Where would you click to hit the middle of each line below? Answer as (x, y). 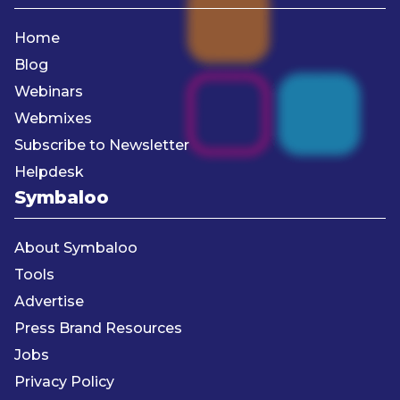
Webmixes (53, 119)
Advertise (49, 302)
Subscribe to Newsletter (102, 146)
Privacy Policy (64, 382)
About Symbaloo (76, 248)
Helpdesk (49, 172)
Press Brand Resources (98, 329)
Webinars (49, 92)
